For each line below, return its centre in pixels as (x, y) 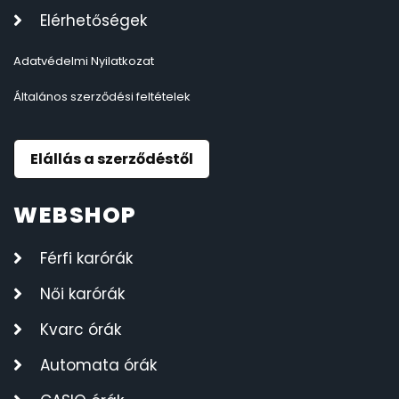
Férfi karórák (86, 258)
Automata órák (98, 365)
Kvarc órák (81, 329)
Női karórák (82, 293)
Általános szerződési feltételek (102, 96)
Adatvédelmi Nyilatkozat (84, 61)
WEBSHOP (75, 215)
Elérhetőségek (94, 20)
